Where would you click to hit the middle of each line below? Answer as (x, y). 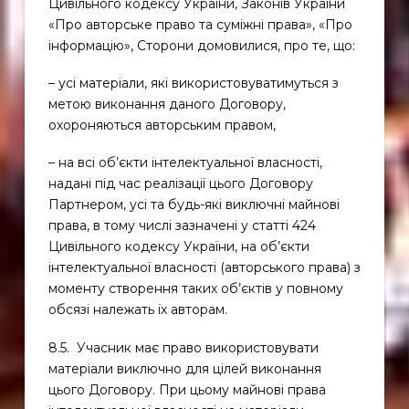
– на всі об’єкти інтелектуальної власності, (185, 163)
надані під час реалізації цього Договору (180, 184)
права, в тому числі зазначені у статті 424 (182, 226)
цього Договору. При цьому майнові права (187, 389)
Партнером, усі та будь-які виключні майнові (194, 205)
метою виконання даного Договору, (167, 104)
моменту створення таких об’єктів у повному (195, 289)
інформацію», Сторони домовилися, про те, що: (203, 45)
